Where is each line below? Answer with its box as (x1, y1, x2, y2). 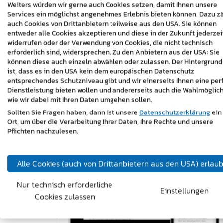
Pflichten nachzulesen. (7, 126, 78, 137)
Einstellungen (160, 184, 209, 197)
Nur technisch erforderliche (17, 178, 112, 191)
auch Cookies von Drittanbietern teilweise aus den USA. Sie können (7, 18, 217, 29)
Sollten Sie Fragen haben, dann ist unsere (7, 107, 139, 118)
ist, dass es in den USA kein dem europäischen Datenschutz (7, 66, 194, 77)
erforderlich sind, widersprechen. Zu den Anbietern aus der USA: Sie (7, 47, 220, 58)
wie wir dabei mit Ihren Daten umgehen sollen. (7, 94, 152, 105)
